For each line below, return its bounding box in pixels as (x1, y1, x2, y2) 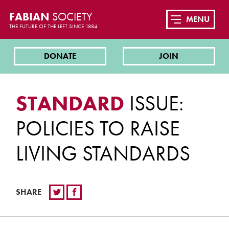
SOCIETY (52, 9, 93, 24)
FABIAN (9, 9, 52, 24)
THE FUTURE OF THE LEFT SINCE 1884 (9, 22, 97, 30)
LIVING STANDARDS (16, 140, 191, 167)
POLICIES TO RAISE (16, 114, 180, 142)
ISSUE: (124, 89, 184, 117)
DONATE (44, 51, 77, 62)
